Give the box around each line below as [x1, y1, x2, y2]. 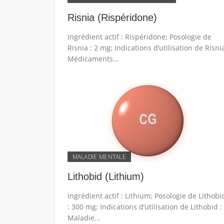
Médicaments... [67, 54, 119, 63]
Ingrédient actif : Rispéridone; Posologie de [67, 32, 211, 41]
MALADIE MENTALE [72, 152, 126, 161]
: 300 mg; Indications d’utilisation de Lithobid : [67, 202, 222, 211]
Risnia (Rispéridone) [67, 12, 157, 23]
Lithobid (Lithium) [67, 171, 144, 182]
